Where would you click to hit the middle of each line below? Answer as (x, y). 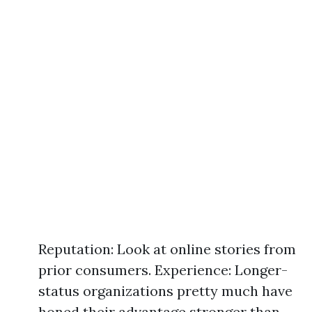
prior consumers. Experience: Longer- (163, 270)
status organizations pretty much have (165, 291)
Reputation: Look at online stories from (167, 249)
